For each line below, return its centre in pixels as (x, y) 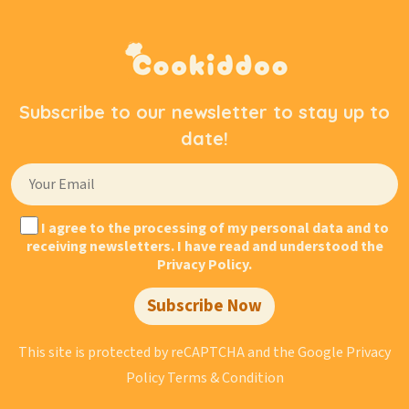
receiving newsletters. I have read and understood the (204, 246)
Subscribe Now (204, 306)
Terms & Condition (225, 378)
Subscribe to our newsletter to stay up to (204, 112)
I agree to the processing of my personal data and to (214, 228)
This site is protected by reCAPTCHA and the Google (182, 352)
